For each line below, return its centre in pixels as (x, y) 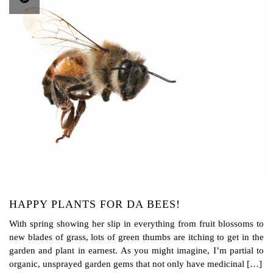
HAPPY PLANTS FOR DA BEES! (95, 204)
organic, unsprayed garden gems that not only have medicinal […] (136, 264)
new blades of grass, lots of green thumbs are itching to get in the (136, 237)
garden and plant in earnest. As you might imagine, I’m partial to (136, 250)
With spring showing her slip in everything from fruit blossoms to (136, 223)
